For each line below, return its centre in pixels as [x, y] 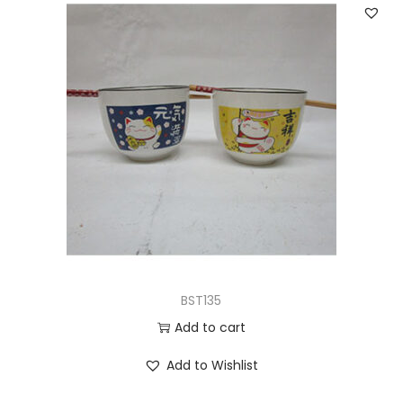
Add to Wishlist [213, 365]
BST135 [201, 300]
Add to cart [210, 327]
